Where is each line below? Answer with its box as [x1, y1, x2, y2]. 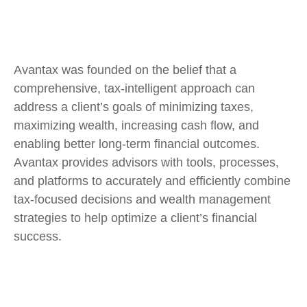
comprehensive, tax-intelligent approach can [14, 82, 255, 95]
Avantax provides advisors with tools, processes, [14, 156, 279, 169]
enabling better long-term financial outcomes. [14, 137, 260, 151]
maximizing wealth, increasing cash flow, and [14, 119, 259, 132]
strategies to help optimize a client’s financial [14, 211, 257, 225]
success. [14, 230, 62, 243]
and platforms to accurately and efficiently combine [14, 174, 291, 188]
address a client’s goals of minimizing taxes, [14, 100, 254, 114]
